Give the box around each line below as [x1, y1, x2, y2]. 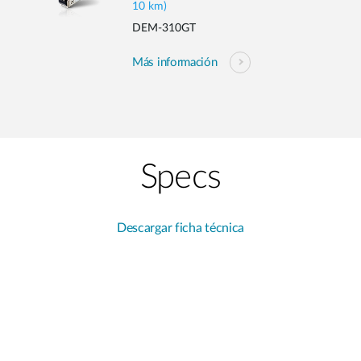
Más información [132, 56, 218, 68]
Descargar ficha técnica [116, 222, 245, 234]
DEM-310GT [132, 23, 196, 34]
